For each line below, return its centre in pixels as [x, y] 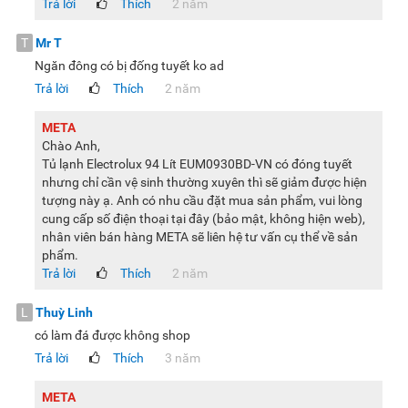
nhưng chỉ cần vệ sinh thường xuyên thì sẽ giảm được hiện [204, 183]
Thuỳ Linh [64, 313]
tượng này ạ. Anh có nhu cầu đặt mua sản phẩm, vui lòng [202, 201]
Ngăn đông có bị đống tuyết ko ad [129, 66]
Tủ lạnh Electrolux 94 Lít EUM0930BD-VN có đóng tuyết [197, 164]
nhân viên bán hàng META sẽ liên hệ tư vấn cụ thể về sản [200, 237]
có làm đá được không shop [112, 336]
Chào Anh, [71, 146]
